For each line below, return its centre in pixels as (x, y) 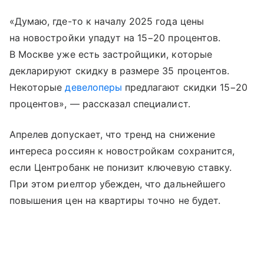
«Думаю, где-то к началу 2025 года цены (107, 22)
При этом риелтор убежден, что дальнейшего (118, 184)
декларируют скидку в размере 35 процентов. (120, 71)
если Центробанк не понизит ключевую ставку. (121, 168)
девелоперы (93, 88)
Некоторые (37, 88)
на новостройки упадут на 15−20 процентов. (115, 38)
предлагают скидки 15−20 (185, 88)
